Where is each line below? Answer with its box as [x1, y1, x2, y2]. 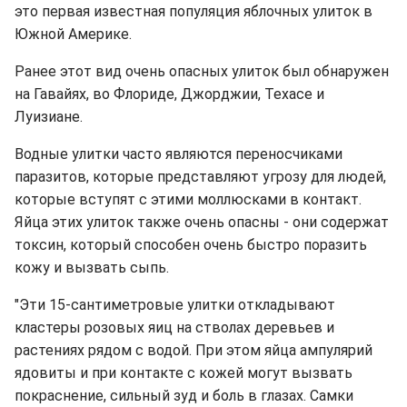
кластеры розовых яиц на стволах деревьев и [15, 319, 334, 336]
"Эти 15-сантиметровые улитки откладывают [15, 296, 335, 313]
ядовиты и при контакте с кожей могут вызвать [15, 364, 352, 382]
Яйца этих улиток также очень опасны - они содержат [15, 213, 389, 231]
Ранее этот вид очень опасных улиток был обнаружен [15, 63, 389, 80]
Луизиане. [15, 108, 83, 125]
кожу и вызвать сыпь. [15, 259, 169, 276]
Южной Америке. [15, 25, 132, 43]
